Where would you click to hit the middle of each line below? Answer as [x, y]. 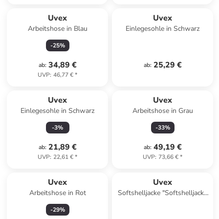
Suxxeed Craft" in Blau [163, 203]
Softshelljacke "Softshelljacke [163, 193]
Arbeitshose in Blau [57, 29]
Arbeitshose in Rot [57, 193]
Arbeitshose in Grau [163, 111]
